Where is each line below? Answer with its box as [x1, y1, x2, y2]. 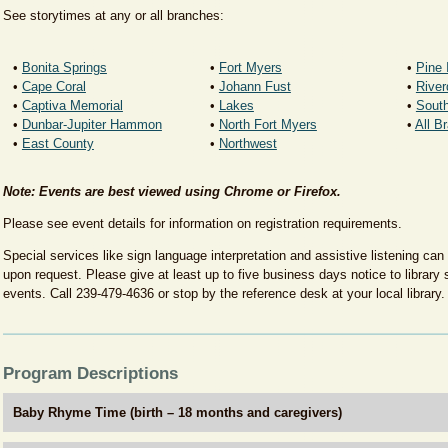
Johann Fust [218, 79, 291, 94]
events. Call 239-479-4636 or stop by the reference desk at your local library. [2, 286, 445, 301]
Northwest [218, 136, 277, 151]
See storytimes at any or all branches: [2, 8, 224, 23]
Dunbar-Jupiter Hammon [21, 117, 162, 132]
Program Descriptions [2, 364, 178, 383]
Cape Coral [21, 79, 86, 94]
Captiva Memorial [21, 98, 123, 113]
